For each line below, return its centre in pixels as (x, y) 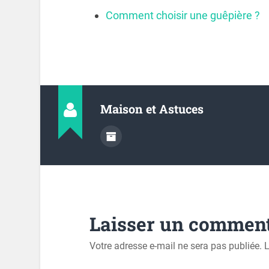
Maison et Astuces (152, 109)
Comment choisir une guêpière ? (183, 15)
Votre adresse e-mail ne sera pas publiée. (175, 246)
